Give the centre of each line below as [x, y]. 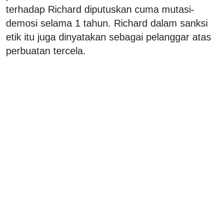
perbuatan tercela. [46, 51]
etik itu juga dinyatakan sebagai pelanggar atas [109, 37]
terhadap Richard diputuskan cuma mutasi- [100, 9]
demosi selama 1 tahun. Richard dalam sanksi [107, 23]
